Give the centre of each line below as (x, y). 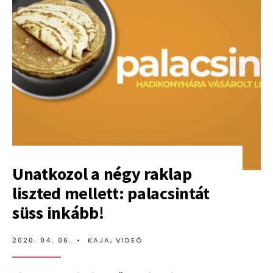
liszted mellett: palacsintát (111, 193)
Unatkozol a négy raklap (102, 174)
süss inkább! (58, 213)
